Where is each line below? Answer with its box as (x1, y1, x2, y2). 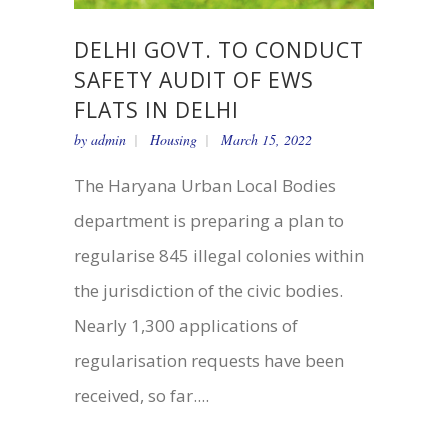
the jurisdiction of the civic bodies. (74, 279, 343, 303)
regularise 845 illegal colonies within (74, 244, 364, 268)
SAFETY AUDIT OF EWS (74, 66, 314, 95)
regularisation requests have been (74, 349, 344, 373)
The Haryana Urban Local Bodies (74, 174, 336, 198)
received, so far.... (74, 384, 209, 408)
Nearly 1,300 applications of (74, 314, 298, 338)
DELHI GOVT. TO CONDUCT (74, 36, 364, 65)
